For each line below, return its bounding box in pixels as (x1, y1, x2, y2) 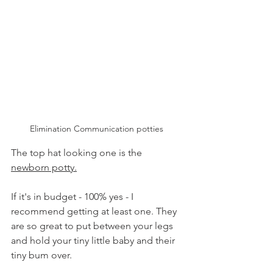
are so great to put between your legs (11, 220, 175, 232)
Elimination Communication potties (29, 123, 166, 135)
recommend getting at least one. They (11, 205, 179, 218)
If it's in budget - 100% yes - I (11, 191, 136, 203)
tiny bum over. (11, 249, 74, 261)
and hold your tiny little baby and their (11, 235, 177, 247)
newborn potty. (11, 161, 77, 174)
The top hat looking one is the (11, 147, 144, 159)
